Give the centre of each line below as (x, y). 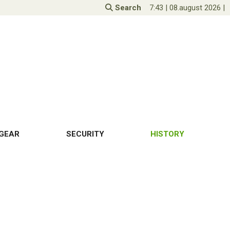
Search (127, 8)
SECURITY (85, 134)
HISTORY (167, 134)
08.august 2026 (195, 8)
